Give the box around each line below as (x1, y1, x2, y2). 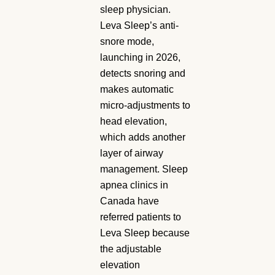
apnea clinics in (100, 179, 168, 190)
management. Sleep (100, 163, 188, 174)
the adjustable (100, 243, 161, 254)
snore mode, (100, 36, 154, 47)
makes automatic (100, 83, 174, 95)
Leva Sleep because (100, 227, 190, 238)
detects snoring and (100, 68, 185, 79)
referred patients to (100, 211, 181, 222)
